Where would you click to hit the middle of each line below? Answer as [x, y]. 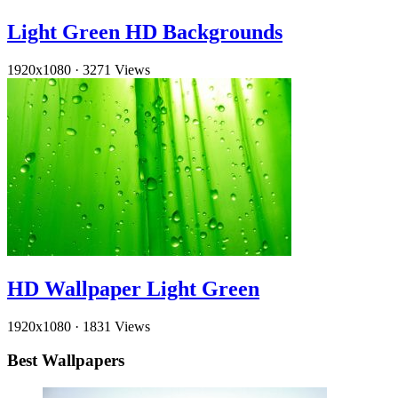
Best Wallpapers [66, 361]
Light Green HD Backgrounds [145, 32]
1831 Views [116, 326]
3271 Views [116, 69]
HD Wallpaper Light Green [133, 288]
